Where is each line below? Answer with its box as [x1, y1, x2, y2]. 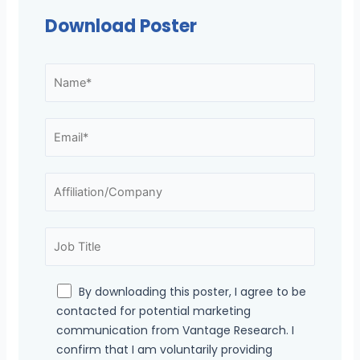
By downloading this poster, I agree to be [78, 283, 306, 300]
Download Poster [44, 14, 197, 39]
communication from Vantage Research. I [55, 321, 294, 338]
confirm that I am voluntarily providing [55, 341, 272, 358]
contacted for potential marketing [55, 302, 251, 319]
